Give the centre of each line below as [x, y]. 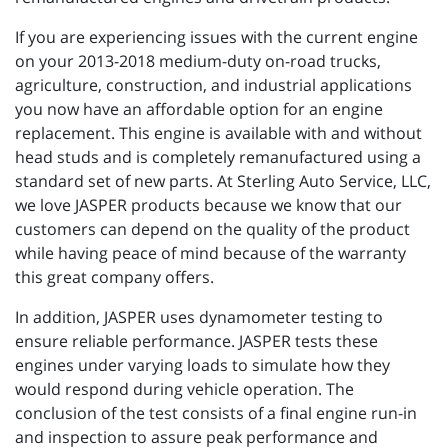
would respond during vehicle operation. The [184, 388]
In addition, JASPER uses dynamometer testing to [199, 316]
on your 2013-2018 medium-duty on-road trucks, [198, 60]
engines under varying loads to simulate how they [202, 364]
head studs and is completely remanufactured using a [218, 156]
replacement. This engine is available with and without [218, 132]
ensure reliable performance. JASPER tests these [196, 340]
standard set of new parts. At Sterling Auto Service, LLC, [223, 180]
